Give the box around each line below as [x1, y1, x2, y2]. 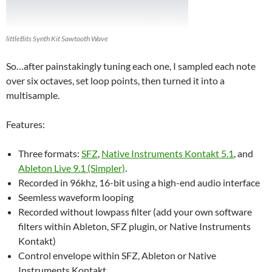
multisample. [6, 89, 59, 101]
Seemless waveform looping [18, 191, 134, 203]
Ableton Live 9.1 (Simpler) [18, 161, 125, 174]
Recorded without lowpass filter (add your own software [18, 205, 252, 217]
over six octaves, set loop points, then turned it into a [6, 74, 225, 86]
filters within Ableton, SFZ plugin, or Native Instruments [18, 220, 251, 232]
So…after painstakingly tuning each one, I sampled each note [6, 59, 256, 72]
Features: [6, 118, 45, 130]
